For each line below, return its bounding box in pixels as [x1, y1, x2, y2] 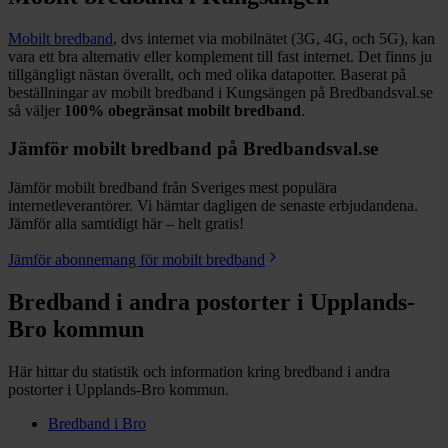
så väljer [8, 101, 64, 119]
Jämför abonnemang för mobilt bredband [8, 250, 265, 268]
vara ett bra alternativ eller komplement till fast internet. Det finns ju [8, 47, 432, 65]
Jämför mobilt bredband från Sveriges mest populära [8, 178, 337, 196]
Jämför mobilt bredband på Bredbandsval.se [8, 138, 378, 160]
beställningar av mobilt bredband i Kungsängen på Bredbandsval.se [8, 83, 433, 101]
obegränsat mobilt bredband [104, 101, 301, 119]
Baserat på [336, 65, 406, 83]
